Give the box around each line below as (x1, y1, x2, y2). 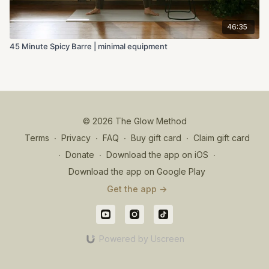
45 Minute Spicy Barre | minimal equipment (10, 41, 168, 51)
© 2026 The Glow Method (82, 116, 187, 126)
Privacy (61, 133, 91, 143)
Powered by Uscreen (98, 234, 184, 244)
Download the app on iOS (106, 150, 208, 160)
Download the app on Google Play (68, 166, 205, 177)
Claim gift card (193, 133, 250, 143)
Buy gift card (130, 133, 181, 143)
